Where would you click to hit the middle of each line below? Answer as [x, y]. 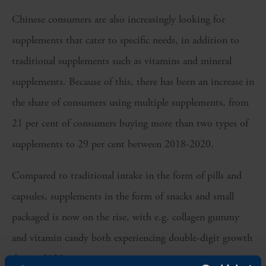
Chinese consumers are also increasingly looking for [118, 20]
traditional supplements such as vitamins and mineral [122, 61]
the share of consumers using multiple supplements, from [130, 103]
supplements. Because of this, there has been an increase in [133, 82]
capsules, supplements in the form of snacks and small [123, 197]
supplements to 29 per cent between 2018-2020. [113, 144]
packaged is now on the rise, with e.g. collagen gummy [126, 217]
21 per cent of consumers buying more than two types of [130, 123]
